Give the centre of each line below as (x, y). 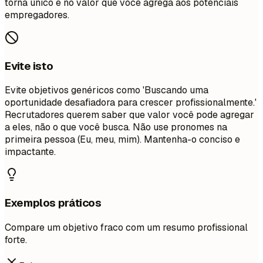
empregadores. (37, 15)
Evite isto (29, 66)
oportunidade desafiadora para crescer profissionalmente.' (131, 103)
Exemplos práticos (53, 203)
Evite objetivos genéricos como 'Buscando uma (107, 90)
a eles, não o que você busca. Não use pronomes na (116, 127)
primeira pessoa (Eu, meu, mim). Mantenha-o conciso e (122, 140)
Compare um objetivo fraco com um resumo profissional (126, 227)
